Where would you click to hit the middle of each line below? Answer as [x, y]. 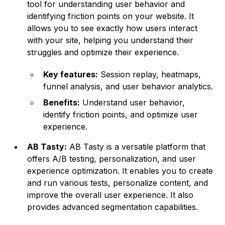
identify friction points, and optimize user [121, 115]
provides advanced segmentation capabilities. [113, 207]
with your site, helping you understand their [110, 40]
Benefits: [62, 103]
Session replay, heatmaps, [150, 75]
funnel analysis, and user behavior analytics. [128, 87]
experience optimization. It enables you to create [120, 171]
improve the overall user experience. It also [110, 195]
